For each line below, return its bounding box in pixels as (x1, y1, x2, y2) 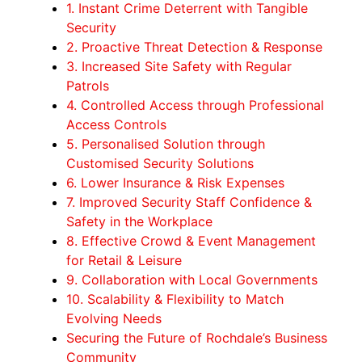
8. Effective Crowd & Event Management (66, 233, 317, 250)
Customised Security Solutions (66, 155, 255, 172)
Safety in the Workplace (66, 213, 213, 230)
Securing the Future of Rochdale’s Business (66, 330, 328, 347)
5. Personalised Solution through (66, 136, 266, 153)
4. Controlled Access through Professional (66, 97, 325, 114)
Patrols (66, 78, 110, 95)
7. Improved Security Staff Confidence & (66, 194, 313, 211)
